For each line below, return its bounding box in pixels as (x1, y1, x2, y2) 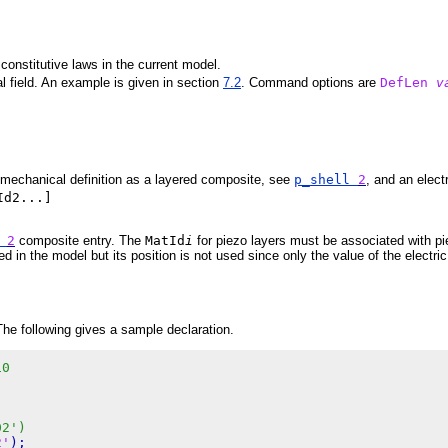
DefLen (380, 74, 428, 90)
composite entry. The (15, 233, 145, 249)
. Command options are (241, 74, 380, 90)
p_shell (294, 171, 358, 187)
